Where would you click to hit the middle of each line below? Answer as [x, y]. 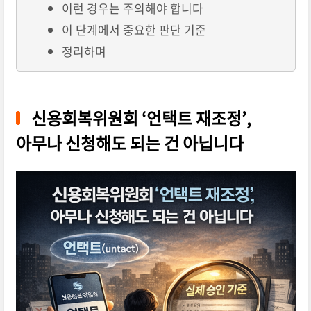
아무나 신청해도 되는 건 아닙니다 [129, 143]
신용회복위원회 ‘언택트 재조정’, [141, 118]
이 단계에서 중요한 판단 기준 [134, 30]
